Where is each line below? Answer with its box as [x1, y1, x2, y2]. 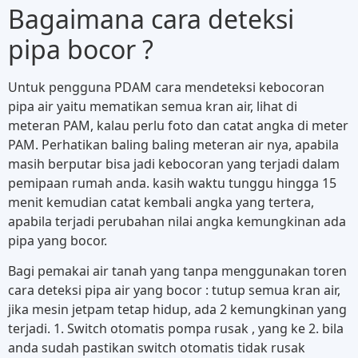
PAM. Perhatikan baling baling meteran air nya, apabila [8, 135, 339, 153]
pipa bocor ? [8, 31, 153, 66]
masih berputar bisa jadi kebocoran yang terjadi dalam [8, 154, 340, 173]
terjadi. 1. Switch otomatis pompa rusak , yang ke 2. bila [8, 320, 344, 338]
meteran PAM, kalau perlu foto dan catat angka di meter [8, 116, 348, 134]
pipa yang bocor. [8, 231, 107, 249]
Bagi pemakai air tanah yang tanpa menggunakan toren [8, 262, 347, 280]
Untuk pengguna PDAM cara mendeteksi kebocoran [8, 78, 324, 96]
